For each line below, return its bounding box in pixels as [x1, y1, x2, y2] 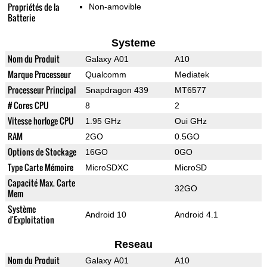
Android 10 [85, 210, 126, 220]
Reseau [114, 238, 153, 251]
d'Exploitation [7, 213, 54, 226]
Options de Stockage [7, 145, 76, 159]
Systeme [111, 37, 156, 49]
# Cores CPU [7, 99, 49, 112]
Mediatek [174, 70, 209, 80]
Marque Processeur [7, 68, 71, 81]
